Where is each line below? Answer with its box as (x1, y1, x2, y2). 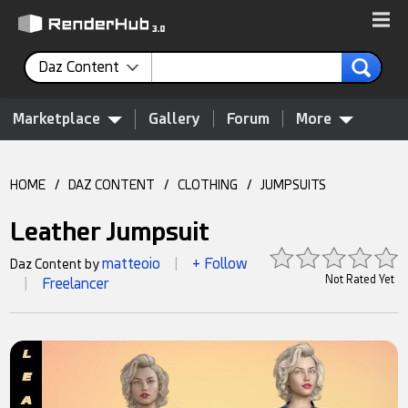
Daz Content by (10, 257, 103, 271)
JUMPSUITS (260, 178, 327, 192)
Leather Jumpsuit (10, 217, 210, 247)
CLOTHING (178, 178, 239, 192)
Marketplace (13, 110, 100, 127)
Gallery (148, 110, 200, 127)
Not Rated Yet (324, 273, 394, 286)
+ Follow (192, 255, 249, 272)
